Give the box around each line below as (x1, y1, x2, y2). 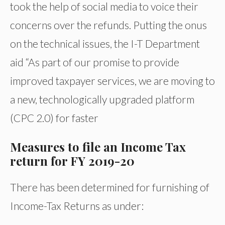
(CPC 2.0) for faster (10, 111, 100, 124)
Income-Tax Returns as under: (10, 199, 144, 212)
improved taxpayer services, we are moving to (10, 74, 215, 87)
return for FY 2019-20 (10, 152, 135, 169)
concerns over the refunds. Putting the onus (10, 18, 207, 31)
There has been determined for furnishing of (10, 180, 209, 193)
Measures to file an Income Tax (10, 138, 186, 155)
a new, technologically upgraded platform (10, 92, 194, 105)
